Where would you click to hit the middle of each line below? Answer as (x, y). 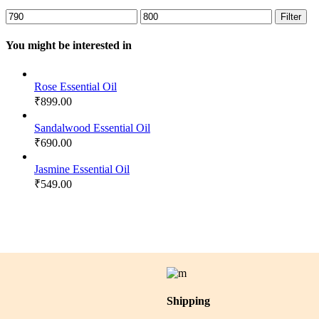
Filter (291, 17)
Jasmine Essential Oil (82, 169)
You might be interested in (69, 46)
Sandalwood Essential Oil (92, 127)
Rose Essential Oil (75, 86)
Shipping (189, 300)
